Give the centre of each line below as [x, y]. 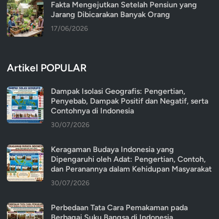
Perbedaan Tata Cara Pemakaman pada [119, 208]
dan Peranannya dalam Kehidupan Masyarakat [131, 169]
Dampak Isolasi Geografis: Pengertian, [118, 91]
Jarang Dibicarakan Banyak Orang [110, 15]
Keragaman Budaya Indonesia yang [112, 150]
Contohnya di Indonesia [92, 111]
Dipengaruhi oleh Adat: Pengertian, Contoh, [128, 159]
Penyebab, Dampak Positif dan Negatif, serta [130, 101]
